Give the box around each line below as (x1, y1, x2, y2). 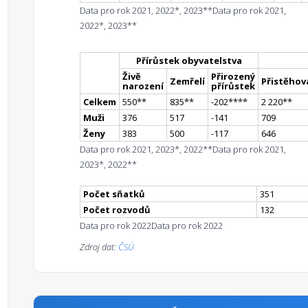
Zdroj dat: (80, 241, 118, 253)
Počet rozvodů (83, 203, 151, 216)
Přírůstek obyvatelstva (135, 54, 242, 67)
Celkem (83, 96, 116, 108)
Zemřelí (170, 75, 205, 87)
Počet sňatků (83, 188, 145, 200)
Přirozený (211, 70, 255, 82)
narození (122, 80, 164, 92)
